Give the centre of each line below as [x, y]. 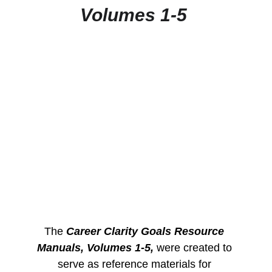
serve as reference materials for [136, 264]
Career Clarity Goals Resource [147, 231]
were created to [194, 248]
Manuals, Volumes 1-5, [95, 248]
